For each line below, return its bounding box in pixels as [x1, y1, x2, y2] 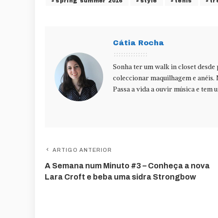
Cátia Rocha [113, 39, 164, 47]
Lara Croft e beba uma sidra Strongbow [45, 173, 196, 182]
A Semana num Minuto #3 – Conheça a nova [45, 162, 210, 170]
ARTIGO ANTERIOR [53, 147, 112, 153]
